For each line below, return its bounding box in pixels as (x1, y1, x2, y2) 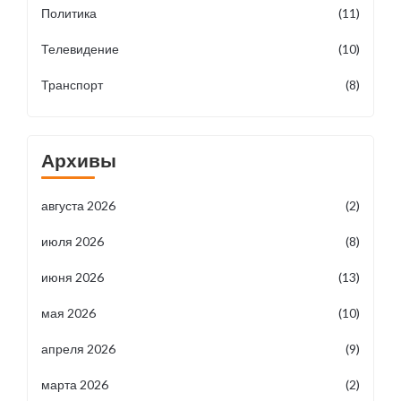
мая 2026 (41, 305, 96, 320)
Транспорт (41, 77, 103, 92)
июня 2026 (41, 269, 104, 285)
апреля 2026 (41, 341, 115, 356)
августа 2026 (41, 198, 115, 213)
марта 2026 (41, 377, 108, 392)
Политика (41, 5, 97, 21)
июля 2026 (41, 234, 104, 249)
